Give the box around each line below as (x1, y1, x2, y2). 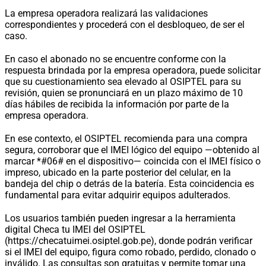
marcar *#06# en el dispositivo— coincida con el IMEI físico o (5, 155, 261, 167)
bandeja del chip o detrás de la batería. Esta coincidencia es (5, 178, 254, 189)
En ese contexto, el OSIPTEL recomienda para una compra (5, 132, 248, 144)
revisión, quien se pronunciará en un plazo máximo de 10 (5, 87, 243, 99)
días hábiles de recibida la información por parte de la (5, 98, 229, 110)
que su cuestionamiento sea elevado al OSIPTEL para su (5, 75, 241, 87)
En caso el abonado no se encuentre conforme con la (5, 53, 226, 65)
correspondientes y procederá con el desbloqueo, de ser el (5, 18, 245, 30)
